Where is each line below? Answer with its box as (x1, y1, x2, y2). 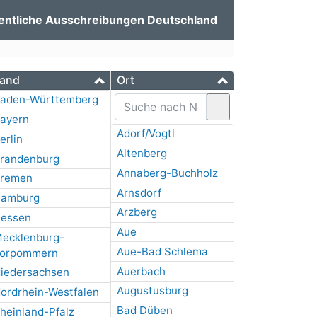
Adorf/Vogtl (116, 127, 175, 141)
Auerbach (116, 264, 166, 278)
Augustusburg (116, 284, 188, 298)
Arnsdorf (116, 185, 161, 200)
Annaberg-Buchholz (116, 166, 218, 180)
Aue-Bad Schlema (116, 244, 208, 258)
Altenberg (116, 146, 167, 160)
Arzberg (116, 205, 157, 219)
